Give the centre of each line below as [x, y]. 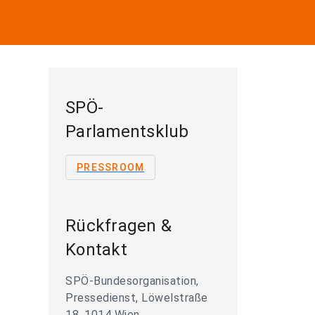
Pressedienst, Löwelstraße [137, 298]
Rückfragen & [118, 226]
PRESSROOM [111, 167]
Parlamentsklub [127, 131]
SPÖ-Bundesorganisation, [132, 281]
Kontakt [96, 250]
